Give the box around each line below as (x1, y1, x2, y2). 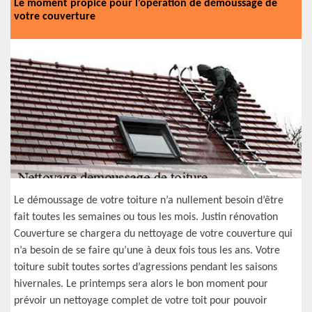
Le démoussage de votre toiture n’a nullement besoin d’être (14, 195, 283, 206)
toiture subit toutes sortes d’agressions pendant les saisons (14, 262, 277, 273)
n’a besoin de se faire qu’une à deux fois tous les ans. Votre (14, 245, 280, 256)
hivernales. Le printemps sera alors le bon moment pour (14, 279, 268, 290)
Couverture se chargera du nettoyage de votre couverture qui (14, 228, 292, 240)
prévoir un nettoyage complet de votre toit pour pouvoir (14, 295, 267, 306)
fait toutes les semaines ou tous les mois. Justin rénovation (14, 212, 278, 223)
